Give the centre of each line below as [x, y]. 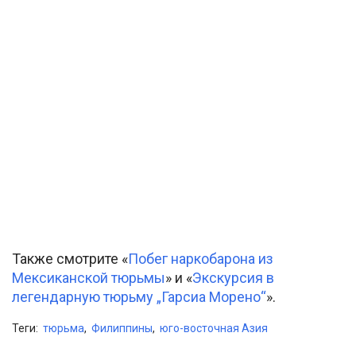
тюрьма [64, 329]
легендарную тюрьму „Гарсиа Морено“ [139, 297]
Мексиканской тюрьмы [89, 278]
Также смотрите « [70, 259]
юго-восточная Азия [214, 329]
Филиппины [122, 329]
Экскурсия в [233, 278]
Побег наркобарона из [201, 259]
